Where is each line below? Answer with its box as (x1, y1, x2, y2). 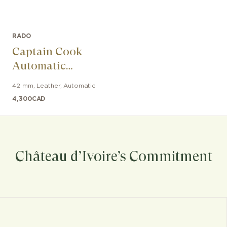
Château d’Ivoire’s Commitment (15, 148, 212, 165)
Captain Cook (12, 45, 83, 58)
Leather (36, 83, 60, 89)
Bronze (12, 73, 47, 86)
